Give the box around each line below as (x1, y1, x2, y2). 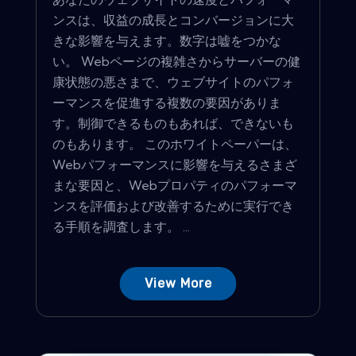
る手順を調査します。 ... (52, 218, 190, 234)
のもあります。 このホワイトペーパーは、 (52, 135, 297, 152)
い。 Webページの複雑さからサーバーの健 (52, 52, 300, 69)
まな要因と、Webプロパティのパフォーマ (52, 176, 297, 193)
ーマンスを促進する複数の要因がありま (52, 94, 281, 110)
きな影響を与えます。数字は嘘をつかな (52, 32, 281, 48)
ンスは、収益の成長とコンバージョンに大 (52, 11, 294, 28)
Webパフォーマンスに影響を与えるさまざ (52, 156, 297, 172)
